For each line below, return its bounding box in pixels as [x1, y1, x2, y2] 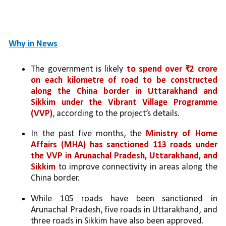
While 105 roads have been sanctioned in [31, 194, 217, 204]
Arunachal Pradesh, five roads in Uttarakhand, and [31, 205, 217, 215]
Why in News [9, 39, 58, 49]
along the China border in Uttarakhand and [31, 87, 217, 97]
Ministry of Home [146, 129, 217, 139]
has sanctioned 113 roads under [89, 140, 217, 150]
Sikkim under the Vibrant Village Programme [31, 98, 217, 108]
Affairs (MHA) [31, 140, 86, 150]
